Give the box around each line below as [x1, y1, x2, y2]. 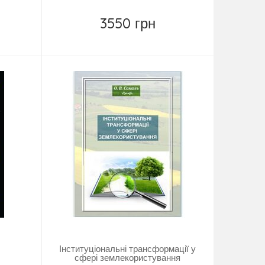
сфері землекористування [75, 252, 181, 264]
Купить [121, 34, 150, 46]
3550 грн [99, 14, 156, 33]
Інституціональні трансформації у [59, 243, 196, 255]
